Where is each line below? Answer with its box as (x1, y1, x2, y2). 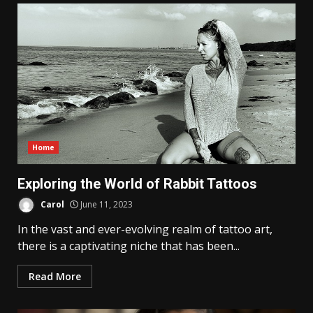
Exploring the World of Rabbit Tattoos (17, 175, 257, 192)
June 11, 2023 (78, 198, 133, 210)
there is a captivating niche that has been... (17, 238, 240, 254)
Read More (29, 269, 81, 283)
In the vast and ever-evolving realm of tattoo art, (17, 221, 272, 237)
